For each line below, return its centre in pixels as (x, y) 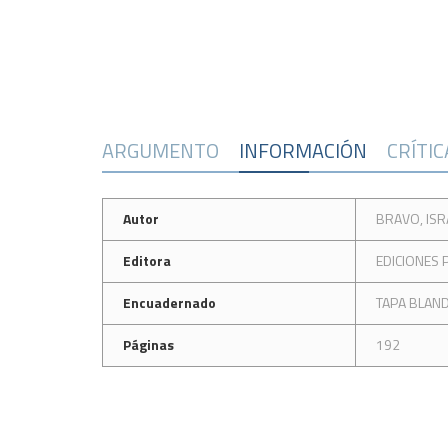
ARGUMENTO (160, 150)
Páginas (148, 344)
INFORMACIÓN (303, 150)
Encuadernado (169, 302)
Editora (147, 260)
